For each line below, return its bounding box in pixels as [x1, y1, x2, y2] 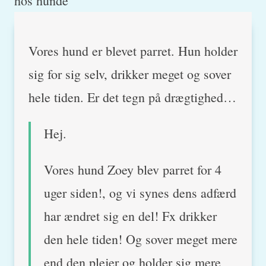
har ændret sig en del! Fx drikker [44, 207, 217, 224]
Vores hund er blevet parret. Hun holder [28, 42, 237, 59]
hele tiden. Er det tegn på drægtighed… [28, 88, 236, 106]
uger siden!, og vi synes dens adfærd [44, 183, 236, 201]
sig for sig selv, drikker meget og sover [28, 65, 231, 83]
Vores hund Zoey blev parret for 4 [44, 160, 221, 178]
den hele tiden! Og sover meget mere [44, 230, 237, 248]
